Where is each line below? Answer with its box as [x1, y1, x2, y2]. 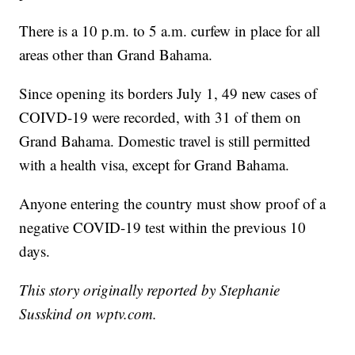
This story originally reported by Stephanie [19, 279, 281, 300]
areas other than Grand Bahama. [19, 44, 213, 64]
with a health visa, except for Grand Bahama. [19, 154, 290, 174]
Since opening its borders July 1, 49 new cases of [19, 82, 318, 103]
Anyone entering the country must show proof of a [19, 193, 326, 213]
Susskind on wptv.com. [19, 303, 158, 323]
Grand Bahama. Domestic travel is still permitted [19, 130, 311, 151]
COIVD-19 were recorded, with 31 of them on [19, 106, 302, 127]
